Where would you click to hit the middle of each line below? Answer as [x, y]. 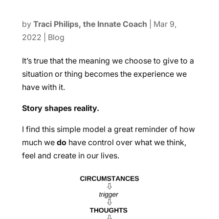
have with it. [43, 87]
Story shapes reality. [60, 108]
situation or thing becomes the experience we [104, 74]
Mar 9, [165, 24]
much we [39, 142]
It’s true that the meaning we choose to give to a [108, 61]
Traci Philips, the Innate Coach [90, 24]
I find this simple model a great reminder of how [108, 129]
